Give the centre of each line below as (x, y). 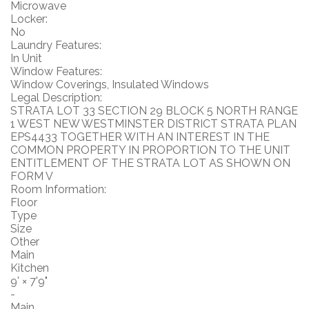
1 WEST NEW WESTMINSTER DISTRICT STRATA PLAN (153, 124)
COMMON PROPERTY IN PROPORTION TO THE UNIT (150, 150)
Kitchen (30, 268)
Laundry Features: (56, 45)
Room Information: (58, 189)
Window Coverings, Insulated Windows (110, 84)
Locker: (29, 19)
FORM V (32, 176)
